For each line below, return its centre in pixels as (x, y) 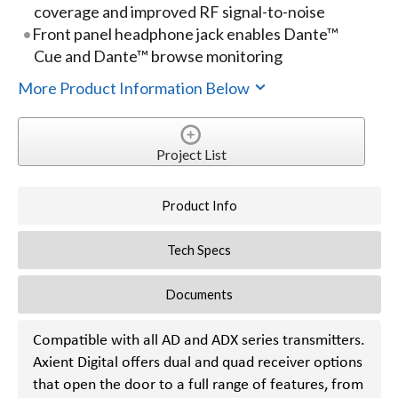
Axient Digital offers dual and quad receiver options (197, 362)
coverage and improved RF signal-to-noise (179, 12)
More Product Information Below (135, 88)
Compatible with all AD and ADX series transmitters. (199, 340)
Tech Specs (199, 251)
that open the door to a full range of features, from (198, 385)
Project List (191, 154)
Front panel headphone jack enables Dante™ (186, 34)
